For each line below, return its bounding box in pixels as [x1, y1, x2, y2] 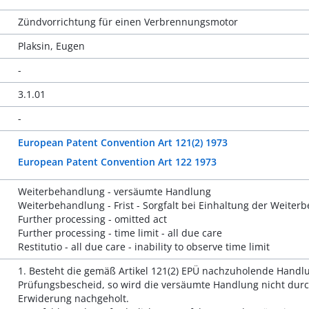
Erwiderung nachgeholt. [17, 292, 129, 305]
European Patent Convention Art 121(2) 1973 [17, 136, 228, 149]
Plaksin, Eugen [17, 39, 85, 52]
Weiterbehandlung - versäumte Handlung [17, 185, 211, 198]
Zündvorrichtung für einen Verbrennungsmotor [17, 15, 238, 28]
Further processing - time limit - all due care [17, 226, 222, 239]
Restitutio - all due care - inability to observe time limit [17, 240, 270, 253]
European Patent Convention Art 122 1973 [17, 155, 217, 168]
